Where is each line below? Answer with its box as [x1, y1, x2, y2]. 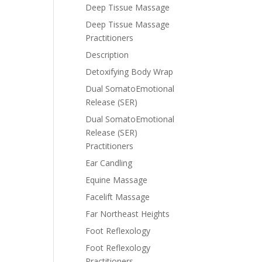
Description [85, 49, 129, 60]
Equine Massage [85, 174, 147, 185]
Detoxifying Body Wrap [85, 66, 173, 77]
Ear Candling [85, 157, 132, 168]
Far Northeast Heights [85, 208, 170, 219]
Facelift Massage [85, 191, 150, 202]
